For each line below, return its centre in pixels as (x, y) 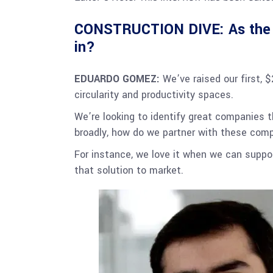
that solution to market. (129, 170)
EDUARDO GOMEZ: (119, 79)
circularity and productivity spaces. (154, 95)
